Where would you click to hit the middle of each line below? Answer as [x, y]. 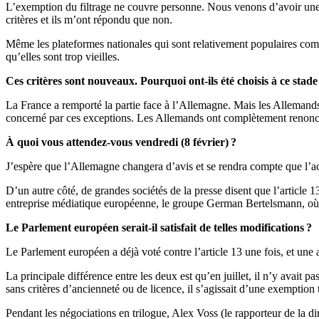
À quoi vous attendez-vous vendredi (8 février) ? [121, 142]
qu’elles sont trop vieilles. [63, 57]
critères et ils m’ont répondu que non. [89, 20]
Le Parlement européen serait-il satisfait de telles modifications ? [159, 228]
